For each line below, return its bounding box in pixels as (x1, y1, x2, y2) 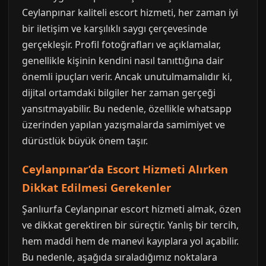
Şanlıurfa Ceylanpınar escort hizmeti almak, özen (22, 202, 241, 216)
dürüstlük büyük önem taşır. (22, 134, 148, 147)
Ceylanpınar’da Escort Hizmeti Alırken (22, 161, 228, 176)
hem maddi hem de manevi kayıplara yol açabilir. (22, 235, 239, 248)
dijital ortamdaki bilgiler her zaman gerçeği (22, 86, 216, 99)
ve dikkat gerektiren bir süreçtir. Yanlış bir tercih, (22, 218, 239, 232)
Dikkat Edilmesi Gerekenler (22, 180, 171, 195)
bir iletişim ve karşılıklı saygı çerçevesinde (22, 22, 207, 35)
